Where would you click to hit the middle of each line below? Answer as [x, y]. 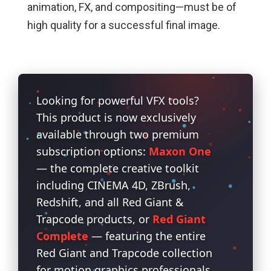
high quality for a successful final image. [123, 25]
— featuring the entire [147, 236]
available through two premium [117, 135]
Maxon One [180, 152]
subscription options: [92, 152]
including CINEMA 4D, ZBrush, [113, 185]
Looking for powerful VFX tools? [117, 101]
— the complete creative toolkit [117, 168]
